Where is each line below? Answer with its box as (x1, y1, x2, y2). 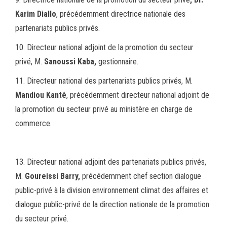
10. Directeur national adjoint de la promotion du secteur (15, 43, 194, 53)
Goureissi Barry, (25, 171, 80, 181)
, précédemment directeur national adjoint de (66, 90, 209, 100)
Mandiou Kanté (15, 90, 66, 100)
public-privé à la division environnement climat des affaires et (15, 185, 208, 196)
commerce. (15, 119, 52, 129)
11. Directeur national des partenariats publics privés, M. (15, 76, 193, 86)
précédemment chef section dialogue (80, 171, 201, 181)
